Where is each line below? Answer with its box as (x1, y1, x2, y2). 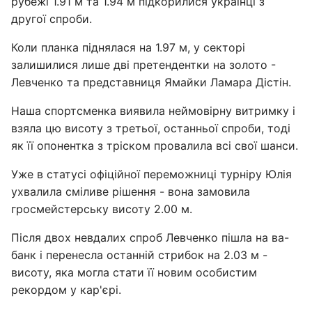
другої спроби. (11, 12, 92, 26)
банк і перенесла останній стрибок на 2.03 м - (11, 248, 267, 262)
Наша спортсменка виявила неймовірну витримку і (11, 104, 295, 118)
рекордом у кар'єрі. (11, 283, 121, 297)
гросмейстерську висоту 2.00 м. (11, 202, 192, 216)
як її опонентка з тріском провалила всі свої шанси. (11, 139, 298, 153)
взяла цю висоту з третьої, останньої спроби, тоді (11, 121, 290, 135)
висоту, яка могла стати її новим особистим (11, 265, 257, 279)
